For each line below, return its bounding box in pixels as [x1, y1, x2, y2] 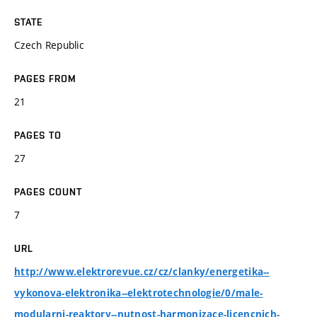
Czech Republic [14, 38, 84, 52]
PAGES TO [14, 129, 62, 141]
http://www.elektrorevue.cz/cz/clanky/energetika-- [14, 265, 270, 278]
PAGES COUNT [14, 185, 83, 197]
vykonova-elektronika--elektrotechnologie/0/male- [14, 286, 263, 299]
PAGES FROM [14, 72, 77, 84]
